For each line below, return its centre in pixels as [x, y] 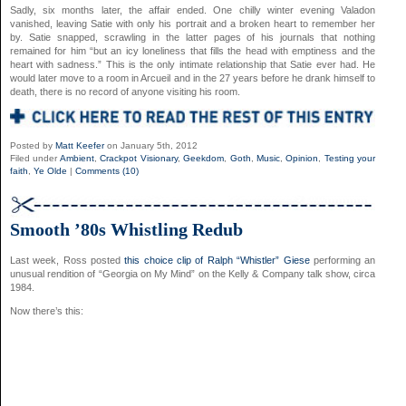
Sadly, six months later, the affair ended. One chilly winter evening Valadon [193, 10]
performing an [343, 260]
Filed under [35, 158]
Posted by [33, 145]
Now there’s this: [47, 310]
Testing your [350, 158]
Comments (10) [107, 170]
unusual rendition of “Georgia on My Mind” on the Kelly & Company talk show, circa [193, 273]
